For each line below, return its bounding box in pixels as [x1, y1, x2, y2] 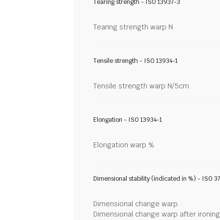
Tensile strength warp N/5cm [93, 82, 189, 90]
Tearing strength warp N [93, 23, 173, 31]
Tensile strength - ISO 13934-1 [93, 57, 178, 65]
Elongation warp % [93, 140, 154, 149]
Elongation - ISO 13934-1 [93, 116, 162, 124]
